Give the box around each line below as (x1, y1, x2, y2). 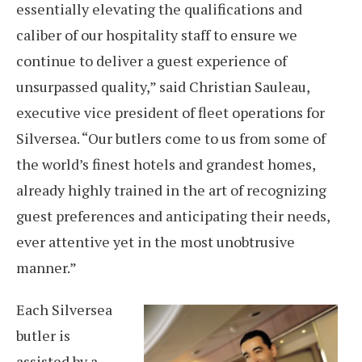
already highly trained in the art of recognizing (16, 180, 326, 200)
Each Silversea (16, 300, 112, 319)
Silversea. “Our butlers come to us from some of (16, 128, 326, 148)
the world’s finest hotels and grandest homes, (16, 154, 315, 174)
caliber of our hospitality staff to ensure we (16, 25, 297, 44)
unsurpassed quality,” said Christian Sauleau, (16, 77, 309, 96)
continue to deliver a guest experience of (16, 51, 287, 70)
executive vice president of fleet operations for (16, 103, 325, 122)
